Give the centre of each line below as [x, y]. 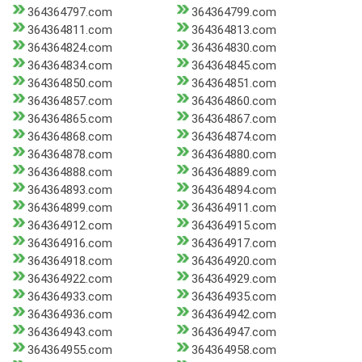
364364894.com [234, 190]
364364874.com [234, 137]
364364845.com [234, 66]
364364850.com [70, 84]
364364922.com [70, 279]
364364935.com [234, 297]
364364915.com [234, 226]
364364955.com [70, 350]
